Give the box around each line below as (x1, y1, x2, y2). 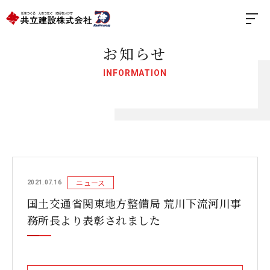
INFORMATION (103, 67, 167, 78)
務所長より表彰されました (27, 212, 161, 228)
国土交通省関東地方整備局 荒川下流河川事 (27, 195, 242, 211)
